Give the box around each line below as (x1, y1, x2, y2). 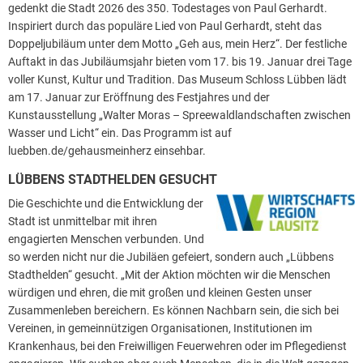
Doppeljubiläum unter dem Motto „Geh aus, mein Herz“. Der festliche (8, 36, 347, 50)
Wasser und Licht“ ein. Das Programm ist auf (8, 126, 232, 139)
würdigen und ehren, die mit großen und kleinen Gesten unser (8, 285, 312, 299)
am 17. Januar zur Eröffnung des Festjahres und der (8, 90, 270, 104)
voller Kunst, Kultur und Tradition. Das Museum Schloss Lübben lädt (8, 72, 347, 86)
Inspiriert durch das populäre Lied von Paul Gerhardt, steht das (8, 19, 322, 32)
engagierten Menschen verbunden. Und (8, 232, 204, 246)
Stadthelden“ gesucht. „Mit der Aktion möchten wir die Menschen (8, 267, 331, 281)
